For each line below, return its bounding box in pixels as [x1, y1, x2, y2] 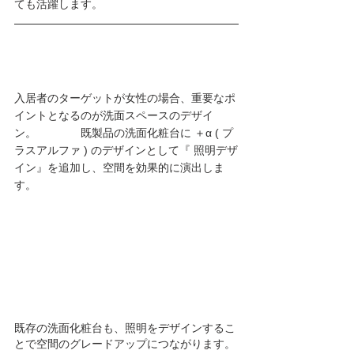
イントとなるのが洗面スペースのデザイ [14, 109, 213, 122]
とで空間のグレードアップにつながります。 [14, 335, 235, 351]
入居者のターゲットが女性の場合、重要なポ [14, 92, 235, 105]
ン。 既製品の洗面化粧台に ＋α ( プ [14, 126, 233, 140]
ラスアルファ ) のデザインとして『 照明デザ [14, 144, 238, 157]
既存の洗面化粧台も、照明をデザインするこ [14, 319, 235, 335]
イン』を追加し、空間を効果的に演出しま [14, 161, 224, 175]
